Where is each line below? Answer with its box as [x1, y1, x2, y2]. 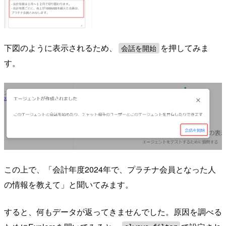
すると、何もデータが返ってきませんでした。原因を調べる [4, 206, 222, 218]
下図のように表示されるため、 [4, 42, 117, 54]
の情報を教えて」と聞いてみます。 [4, 179, 133, 191]
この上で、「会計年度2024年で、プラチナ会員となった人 [4, 163, 216, 176]
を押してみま [160, 42, 209, 54]
